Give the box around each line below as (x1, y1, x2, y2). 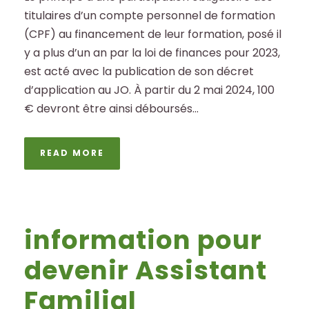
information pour (24, 221, 262, 258)
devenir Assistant (24, 252, 267, 288)
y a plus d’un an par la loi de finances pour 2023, (24, 44, 280, 61)
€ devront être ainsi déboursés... (24, 100, 199, 117)
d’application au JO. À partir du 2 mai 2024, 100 (24, 81, 275, 98)
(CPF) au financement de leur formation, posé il (24, 26, 281, 42)
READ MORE (40, 146, 104, 159)
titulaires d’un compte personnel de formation (24, 7, 275, 23)
